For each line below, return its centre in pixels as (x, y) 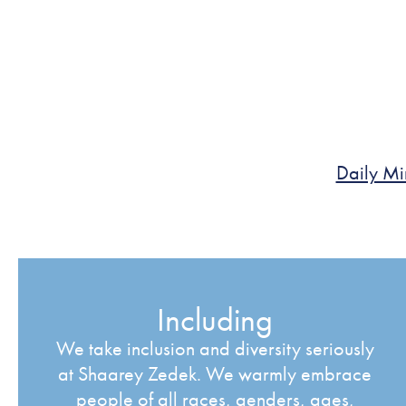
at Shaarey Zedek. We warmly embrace (215, 374)
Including (215, 320)
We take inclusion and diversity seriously (215, 348)
